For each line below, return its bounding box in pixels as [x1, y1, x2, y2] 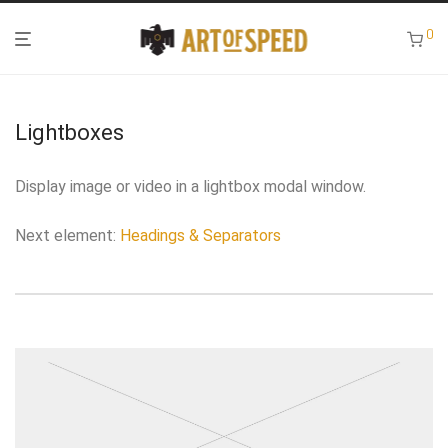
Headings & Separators [120, 226, 281, 245]
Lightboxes [15, 120, 124, 145]
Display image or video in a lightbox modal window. [15, 177, 366, 196]
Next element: [15, 226, 120, 245]
